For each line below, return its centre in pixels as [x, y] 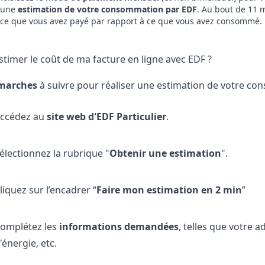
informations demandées [119, 227]
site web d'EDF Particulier [106, 117]
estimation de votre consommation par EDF [107, 9]
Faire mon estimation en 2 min [169, 190]
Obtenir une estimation [165, 153]
